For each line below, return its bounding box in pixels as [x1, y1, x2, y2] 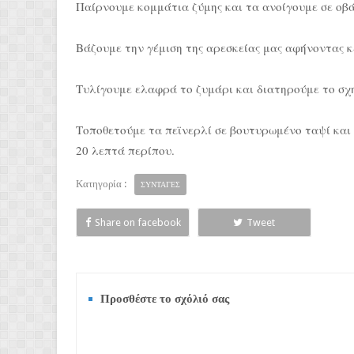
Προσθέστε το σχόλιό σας [100, 292, 229, 306]
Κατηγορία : [76, 178, 126, 190]
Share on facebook [94, 217, 181, 228]
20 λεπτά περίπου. [76, 142, 175, 158]
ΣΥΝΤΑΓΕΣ [141, 180, 180, 189]
